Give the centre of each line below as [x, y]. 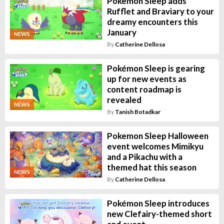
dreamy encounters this [152, 22]
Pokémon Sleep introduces [158, 203]
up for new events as [146, 79]
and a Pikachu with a [144, 157]
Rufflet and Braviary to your [160, 11]
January [121, 32]
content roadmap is [144, 89]
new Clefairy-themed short [159, 214]
